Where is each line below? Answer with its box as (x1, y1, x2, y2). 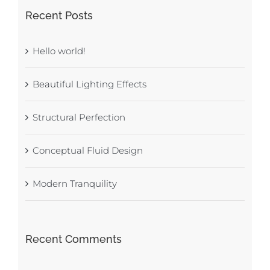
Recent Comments (25, 232, 122, 245)
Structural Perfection (32, 111, 125, 123)
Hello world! (32, 45, 86, 57)
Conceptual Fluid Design (32, 144, 143, 156)
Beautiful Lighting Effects (32, 78, 146, 90)
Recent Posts (25, 9, 93, 22)
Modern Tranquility (32, 177, 117, 189)
